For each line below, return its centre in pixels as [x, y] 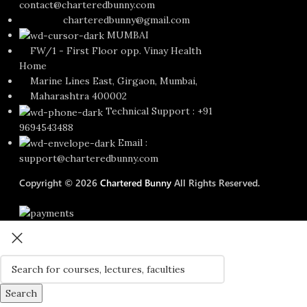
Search [21, 293]
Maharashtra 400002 [73, 96]
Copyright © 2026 [60, 183]
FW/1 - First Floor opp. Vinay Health [111, 51]
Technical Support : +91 [159, 111]
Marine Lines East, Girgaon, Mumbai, [109, 81]
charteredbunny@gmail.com [105, 20]
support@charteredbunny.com [89, 159]
